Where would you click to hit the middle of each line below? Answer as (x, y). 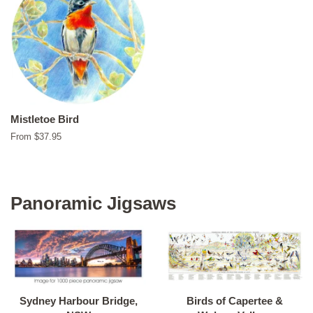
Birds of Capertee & (235, 301)
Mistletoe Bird (45, 119)
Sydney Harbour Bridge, (78, 301)
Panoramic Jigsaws (93, 204)
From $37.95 (36, 137)
